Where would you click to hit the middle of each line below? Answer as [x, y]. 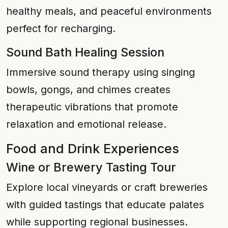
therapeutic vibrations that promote [92, 107]
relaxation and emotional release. [86, 124]
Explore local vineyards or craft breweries [107, 187]
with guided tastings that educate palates [105, 205]
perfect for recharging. [61, 28]
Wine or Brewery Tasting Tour [91, 167]
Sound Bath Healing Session [85, 52]
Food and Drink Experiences [93, 149]
